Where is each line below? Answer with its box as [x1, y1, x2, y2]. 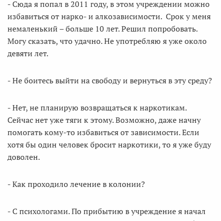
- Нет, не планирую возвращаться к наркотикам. [7, 102, 186, 113]
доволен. [7, 151, 40, 162]
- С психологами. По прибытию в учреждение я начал [7, 206, 206, 217]
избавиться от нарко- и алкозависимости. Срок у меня [7, 11, 211, 22]
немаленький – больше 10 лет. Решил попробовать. [7, 23, 197, 34]
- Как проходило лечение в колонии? [7, 179, 145, 189]
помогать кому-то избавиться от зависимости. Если [7, 127, 199, 138]
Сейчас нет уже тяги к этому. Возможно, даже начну [7, 114, 201, 125]
